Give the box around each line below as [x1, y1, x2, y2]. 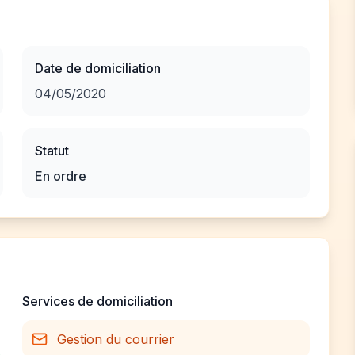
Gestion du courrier [57, 331, 174, 347]
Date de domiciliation [35, 60, 161, 76]
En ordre [35, 168, 86, 184]
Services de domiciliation [22, 293, 173, 309]
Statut [35, 143, 69, 158]
